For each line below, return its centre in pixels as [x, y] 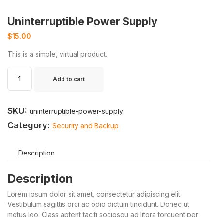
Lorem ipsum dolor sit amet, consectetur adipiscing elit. [94, 194]
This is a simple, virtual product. [57, 54]
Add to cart [69, 79]
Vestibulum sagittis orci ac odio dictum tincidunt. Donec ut [98, 204]
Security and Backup [85, 126]
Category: [30, 125]
